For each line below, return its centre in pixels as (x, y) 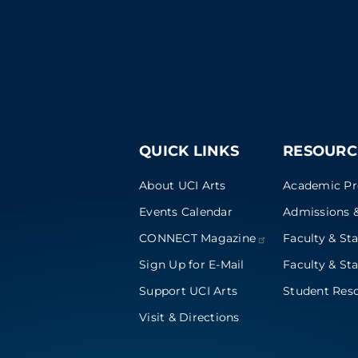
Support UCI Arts (188, 291)
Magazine (228, 238)
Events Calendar (186, 211)
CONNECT (170, 238)
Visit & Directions (189, 318)
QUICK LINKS (189, 151)
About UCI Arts (183, 185)
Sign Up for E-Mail (192, 265)
